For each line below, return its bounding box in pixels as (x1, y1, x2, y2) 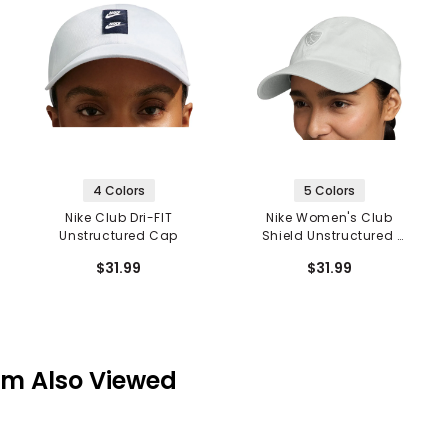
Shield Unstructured (261, 226, 397, 244)
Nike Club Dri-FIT (65, 208, 173, 226)
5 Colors (303, 181, 355, 199)
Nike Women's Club (266, 208, 393, 226)
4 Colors (92, 181, 145, 199)
